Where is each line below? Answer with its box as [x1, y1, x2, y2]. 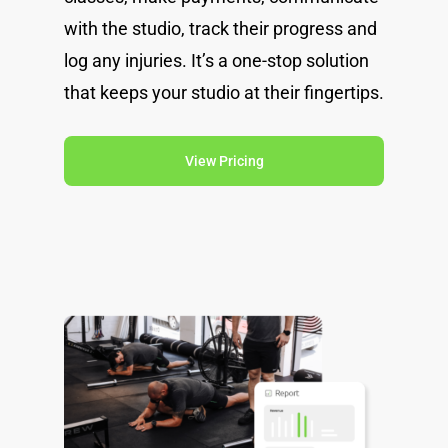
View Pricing [184, 152, 264, 169]
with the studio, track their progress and [64, 17, 377, 39]
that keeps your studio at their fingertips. [64, 81, 384, 103]
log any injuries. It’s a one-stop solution [64, 49, 369, 71]
